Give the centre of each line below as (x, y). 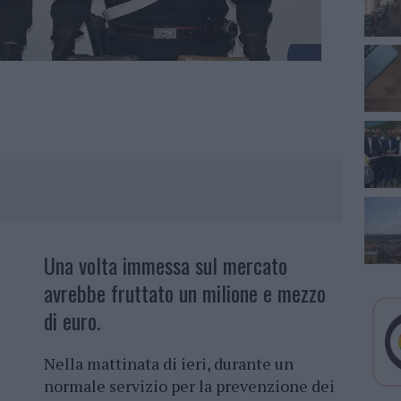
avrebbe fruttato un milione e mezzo (185, 293)
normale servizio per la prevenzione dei (189, 386)
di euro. (72, 321)
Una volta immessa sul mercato (166, 265)
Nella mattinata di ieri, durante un (169, 364)
